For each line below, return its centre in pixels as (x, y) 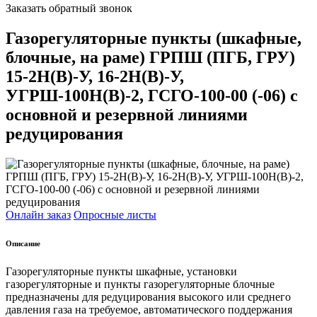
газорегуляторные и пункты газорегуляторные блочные (140, 284)
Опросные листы (115, 214)
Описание (23, 243)
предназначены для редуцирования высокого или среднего (148, 296)
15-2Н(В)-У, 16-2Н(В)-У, (95, 76)
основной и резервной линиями (127, 114)
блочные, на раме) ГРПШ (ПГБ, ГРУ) (150, 57)
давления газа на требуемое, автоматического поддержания (149, 309)
